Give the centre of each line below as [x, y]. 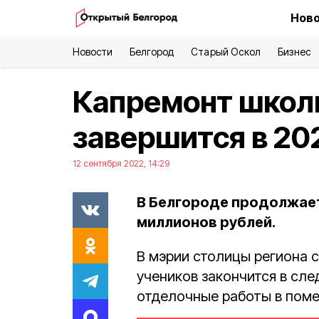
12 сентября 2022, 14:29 [121, 163]
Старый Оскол [226, 52]
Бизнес [294, 52]
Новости [93, 52]
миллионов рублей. [206, 222]
